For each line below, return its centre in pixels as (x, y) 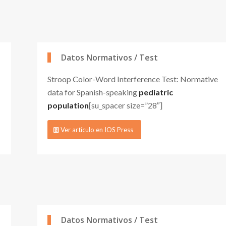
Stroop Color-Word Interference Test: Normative (133, 79)
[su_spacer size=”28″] (126, 105)
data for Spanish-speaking (93, 92)
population (68, 105)
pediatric (156, 92)
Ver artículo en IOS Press (97, 130)
